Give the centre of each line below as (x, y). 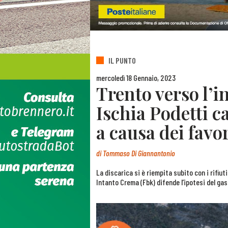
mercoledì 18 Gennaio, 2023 (136, 77)
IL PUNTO (122, 61)
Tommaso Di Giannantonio (139, 153)
